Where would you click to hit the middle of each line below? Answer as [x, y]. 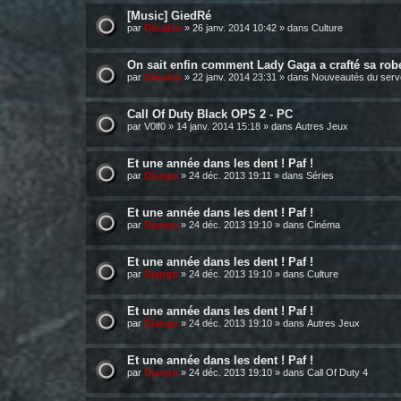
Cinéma [324, 225]
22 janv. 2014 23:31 [235, 77]
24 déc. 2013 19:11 [230, 175]
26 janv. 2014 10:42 [235, 28]
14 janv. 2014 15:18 [218, 126]
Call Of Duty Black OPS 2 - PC [210, 114]
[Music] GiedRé [169, 16]
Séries [320, 175]
